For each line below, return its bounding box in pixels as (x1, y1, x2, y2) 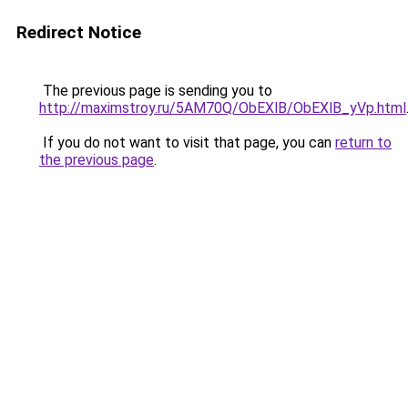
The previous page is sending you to (39, 82, 272, 99)
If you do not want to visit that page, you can (39, 134, 335, 151)
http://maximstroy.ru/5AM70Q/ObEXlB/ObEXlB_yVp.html (39, 99, 406, 117)
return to (335, 134, 392, 151)
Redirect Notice (16, 22, 141, 43)
